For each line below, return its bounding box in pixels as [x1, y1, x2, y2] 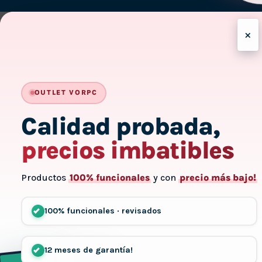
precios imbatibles [21, 135, 234, 165]
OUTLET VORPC [34, 88, 98, 97]
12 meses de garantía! [44, 245, 133, 256]
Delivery [167, 10, 203, 22]
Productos [21, 171, 68, 183]
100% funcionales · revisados [44, 206, 161, 216]
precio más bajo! [180, 171, 256, 183]
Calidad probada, [21, 111, 220, 141]
